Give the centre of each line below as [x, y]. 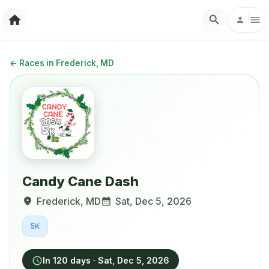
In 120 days [67, 260]
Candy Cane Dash [80, 181]
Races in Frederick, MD [67, 63]
